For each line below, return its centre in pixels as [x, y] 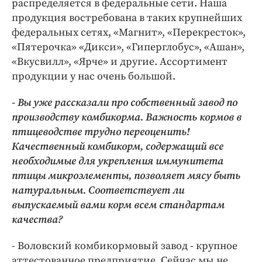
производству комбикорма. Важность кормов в [127, 118]
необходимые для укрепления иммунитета [118, 161]
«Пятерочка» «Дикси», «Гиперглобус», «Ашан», [128, 47]
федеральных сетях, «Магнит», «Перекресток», [129, 33]
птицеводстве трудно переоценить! [101, 132]
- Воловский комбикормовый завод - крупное [125, 246]
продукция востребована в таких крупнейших [127, 18]
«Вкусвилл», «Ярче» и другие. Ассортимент [120, 62]
